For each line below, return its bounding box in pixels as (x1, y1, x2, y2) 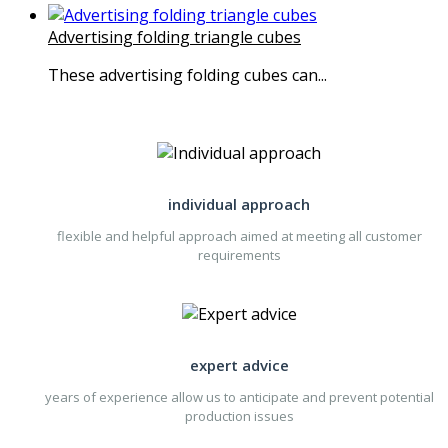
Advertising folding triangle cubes (48, 26, 301, 49)
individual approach (168, 194, 310, 215)
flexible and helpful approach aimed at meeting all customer (56, 227, 422, 246)
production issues (184, 407, 294, 426)
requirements (197, 246, 281, 265)
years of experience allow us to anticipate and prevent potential (44, 388, 434, 407)
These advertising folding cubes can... (48, 64, 327, 87)
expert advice (189, 355, 289, 376)
